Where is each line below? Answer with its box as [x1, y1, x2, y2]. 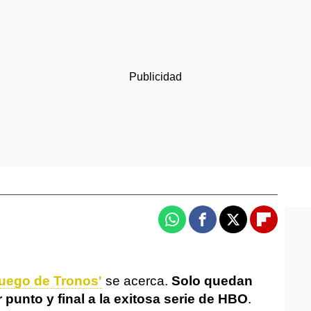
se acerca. [102, 274, 168, 288]
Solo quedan [168, 274, 253, 288]
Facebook [201, 218, 256, 233]
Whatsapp [171, 218, 228, 233]
